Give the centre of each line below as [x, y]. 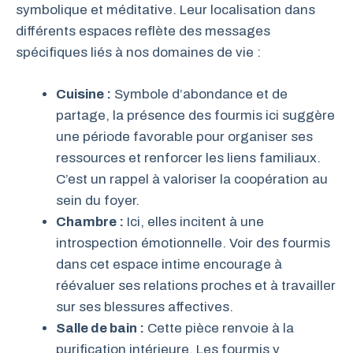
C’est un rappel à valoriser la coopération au [192, 179]
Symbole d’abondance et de [199, 94]
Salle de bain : [100, 328]
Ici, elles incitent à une [194, 221]
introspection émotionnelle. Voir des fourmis [193, 243]
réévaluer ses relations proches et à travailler [196, 285]
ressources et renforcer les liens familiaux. [188, 158]
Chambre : [90, 221]
